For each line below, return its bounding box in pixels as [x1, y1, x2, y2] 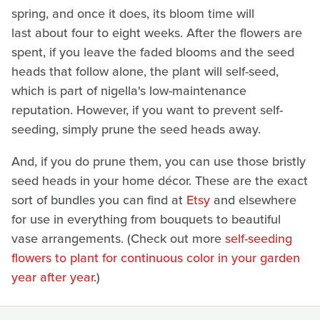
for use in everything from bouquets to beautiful [11, 210, 281, 229]
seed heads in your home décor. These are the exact [11, 171, 308, 191]
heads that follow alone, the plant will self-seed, [11, 62, 279, 81]
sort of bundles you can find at [11, 191, 186, 210]
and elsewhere [210, 191, 296, 210]
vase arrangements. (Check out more [11, 229, 225, 249]
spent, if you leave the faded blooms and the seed [11, 43, 294, 62]
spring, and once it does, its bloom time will [11, 4, 254, 24]
